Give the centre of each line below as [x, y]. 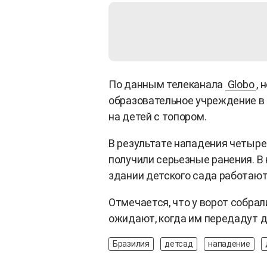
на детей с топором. [158, 116]
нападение [229, 243]
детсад [179, 243]
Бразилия [131, 243]
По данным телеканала [167, 84]
